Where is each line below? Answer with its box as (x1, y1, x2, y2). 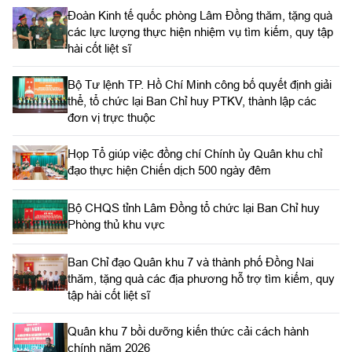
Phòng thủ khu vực (68, 218, 165, 232)
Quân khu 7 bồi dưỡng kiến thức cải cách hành (68, 324, 309, 338)
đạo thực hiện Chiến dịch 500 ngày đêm (68, 163, 271, 177)
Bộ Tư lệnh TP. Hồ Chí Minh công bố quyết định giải (68, 78, 332, 91)
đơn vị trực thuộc (68, 111, 156, 124)
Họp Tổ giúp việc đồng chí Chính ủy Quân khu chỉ (68, 147, 322, 160)
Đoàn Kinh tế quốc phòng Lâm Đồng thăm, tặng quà (68, 9, 332, 22)
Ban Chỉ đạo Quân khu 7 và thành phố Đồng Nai (68, 255, 313, 269)
